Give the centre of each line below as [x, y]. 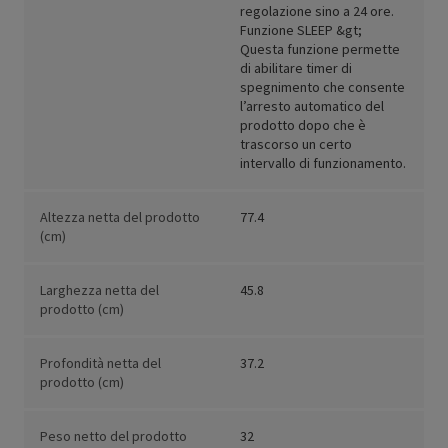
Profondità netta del [100, 363]
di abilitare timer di [296, 68]
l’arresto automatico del [312, 106]
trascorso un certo [296, 144]
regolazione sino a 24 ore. [317, 11]
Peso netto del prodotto [113, 436]
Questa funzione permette [320, 49]
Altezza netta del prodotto [120, 217]
